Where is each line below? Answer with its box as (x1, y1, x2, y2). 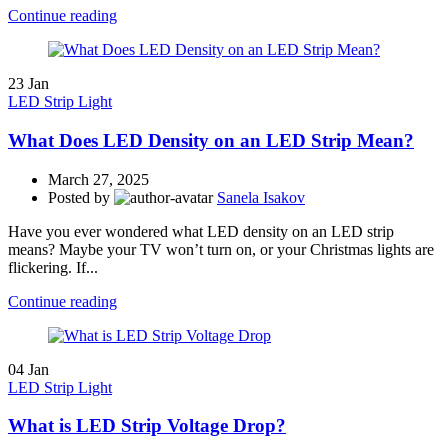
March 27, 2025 (48, 170, 149, 188)
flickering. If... (8, 258, 98, 276)
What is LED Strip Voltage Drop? (8, 415, 286, 437)
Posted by (48, 188, 110, 206)
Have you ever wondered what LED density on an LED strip (8, 222, 394, 240)
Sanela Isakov (217, 188, 305, 206)
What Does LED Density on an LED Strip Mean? (8, 130, 414, 152)
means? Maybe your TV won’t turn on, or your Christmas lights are (8, 240, 434, 258)
